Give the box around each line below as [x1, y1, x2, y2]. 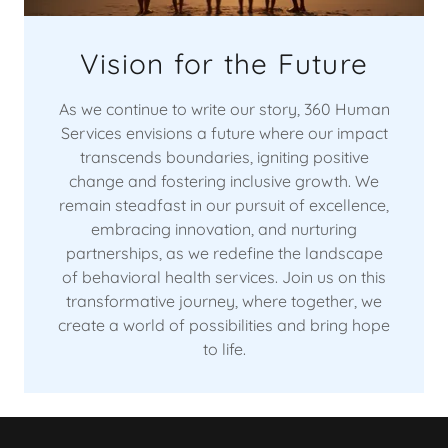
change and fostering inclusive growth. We [69, 170, 379, 191]
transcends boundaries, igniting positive [79, 146, 369, 167]
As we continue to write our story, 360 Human [58, 98, 390, 119]
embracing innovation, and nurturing [91, 218, 357, 239]
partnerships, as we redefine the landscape [65, 242, 383, 263]
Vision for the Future [79, 45, 369, 81]
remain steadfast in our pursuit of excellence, [59, 194, 389, 215]
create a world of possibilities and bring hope [58, 314, 390, 335]
